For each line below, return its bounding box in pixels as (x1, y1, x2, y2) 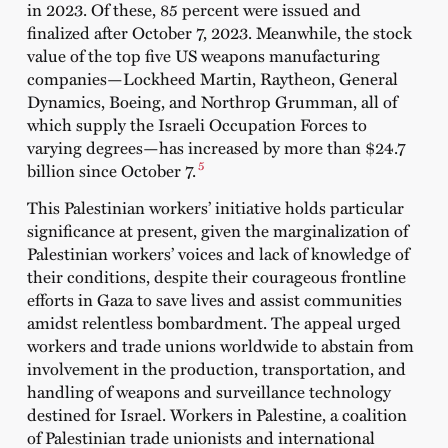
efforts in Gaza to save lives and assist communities (26, 286, 402, 311)
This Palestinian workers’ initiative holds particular (26, 194, 404, 219)
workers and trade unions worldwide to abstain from (26, 332, 414, 357)
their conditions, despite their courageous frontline (26, 263, 406, 288)
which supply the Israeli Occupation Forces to (26, 111, 367, 136)
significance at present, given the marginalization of (26, 217, 408, 242)
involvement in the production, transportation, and (26, 355, 406, 380)
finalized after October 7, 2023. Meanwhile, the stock (26, 19, 412, 44)
